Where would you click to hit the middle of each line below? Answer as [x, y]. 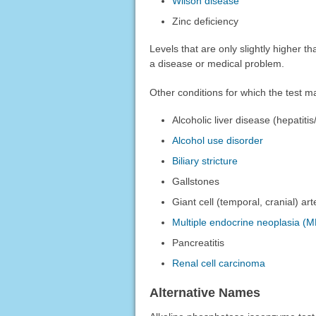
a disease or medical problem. [217, 64]
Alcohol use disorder [218, 141]
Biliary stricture [205, 161]
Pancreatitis [199, 243]
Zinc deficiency [206, 22]
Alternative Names [205, 293]
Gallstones [196, 182]
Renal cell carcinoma [219, 263]
